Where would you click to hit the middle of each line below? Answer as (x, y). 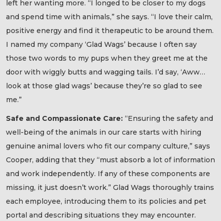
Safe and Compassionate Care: (65, 119)
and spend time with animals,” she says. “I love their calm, (109, 17)
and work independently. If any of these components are (108, 174)
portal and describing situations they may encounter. (101, 215)
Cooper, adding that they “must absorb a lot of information (110, 160)
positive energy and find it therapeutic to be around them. (110, 30)
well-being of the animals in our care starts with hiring (104, 132)
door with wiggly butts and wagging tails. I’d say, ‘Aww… (106, 72)
